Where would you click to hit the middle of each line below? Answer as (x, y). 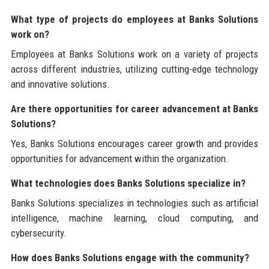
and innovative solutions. (60, 84)
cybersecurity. (38, 233)
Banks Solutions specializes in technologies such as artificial (134, 203)
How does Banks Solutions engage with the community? (130, 257)
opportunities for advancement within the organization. (119, 158)
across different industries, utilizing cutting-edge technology (134, 69)
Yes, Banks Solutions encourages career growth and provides (134, 143)
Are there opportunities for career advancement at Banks (134, 108)
